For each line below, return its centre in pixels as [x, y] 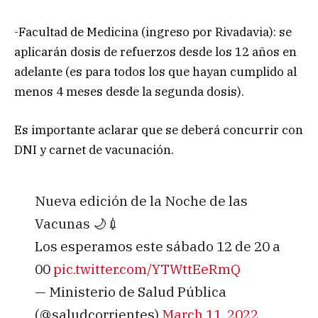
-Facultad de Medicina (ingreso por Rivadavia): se [153, 32]
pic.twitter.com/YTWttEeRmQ [147, 268]
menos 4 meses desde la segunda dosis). [129, 92]
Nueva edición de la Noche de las [141, 200]
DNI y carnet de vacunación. [94, 150]
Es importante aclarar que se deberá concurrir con [159, 130]
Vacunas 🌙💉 [77, 223]
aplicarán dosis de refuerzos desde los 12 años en [155, 52]
